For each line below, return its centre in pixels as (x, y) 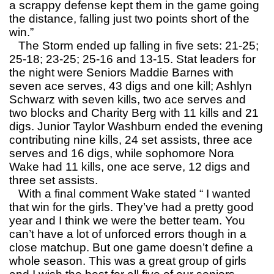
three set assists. (54, 180)
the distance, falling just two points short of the (129, 19)
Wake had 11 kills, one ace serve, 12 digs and (130, 167)
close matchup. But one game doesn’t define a (131, 248)
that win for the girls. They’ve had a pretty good (131, 207)
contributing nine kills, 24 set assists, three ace (131, 140)
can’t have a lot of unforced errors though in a (128, 234)
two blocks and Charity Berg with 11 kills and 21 (134, 113)
